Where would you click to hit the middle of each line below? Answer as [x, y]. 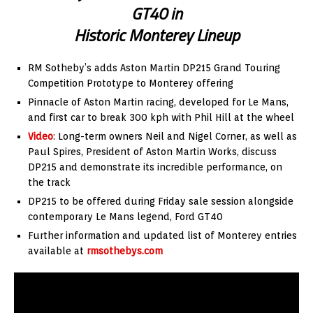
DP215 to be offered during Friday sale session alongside [161, 201]
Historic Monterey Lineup [156, 35]
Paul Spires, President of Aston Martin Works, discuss [152, 151]
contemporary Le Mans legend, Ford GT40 [125, 216]
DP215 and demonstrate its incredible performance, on [155, 167]
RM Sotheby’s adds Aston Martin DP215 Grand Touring [154, 67]
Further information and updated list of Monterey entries [162, 235]
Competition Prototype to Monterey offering [131, 83]
